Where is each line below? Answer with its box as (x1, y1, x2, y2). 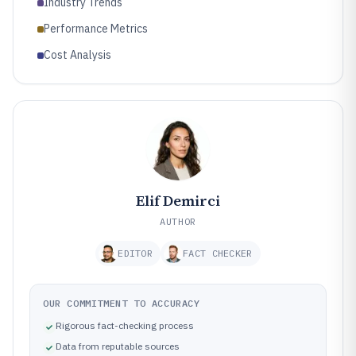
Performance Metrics (44, 21, 148, 36)
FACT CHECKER (183, 247, 253, 259)
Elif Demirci (136, 191, 220, 211)
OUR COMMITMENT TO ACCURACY (43, 297, 200, 309)
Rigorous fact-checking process (56, 319, 194, 331)
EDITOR (118, 247, 153, 259)
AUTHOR (160, 215, 196, 227)
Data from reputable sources (56, 340, 180, 352)
